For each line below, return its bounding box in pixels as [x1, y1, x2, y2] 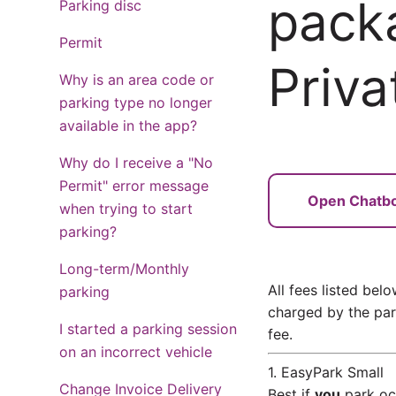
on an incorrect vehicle [59, 343, 213, 361]
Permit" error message [59, 177, 209, 194]
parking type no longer [59, 94, 213, 111]
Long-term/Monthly [59, 260, 190, 278]
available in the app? [59, 117, 198, 134]
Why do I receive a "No [59, 154, 214, 171]
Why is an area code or [59, 71, 215, 88]
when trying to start [59, 200, 194, 217]
